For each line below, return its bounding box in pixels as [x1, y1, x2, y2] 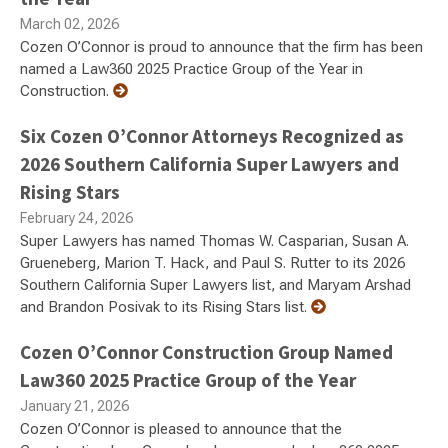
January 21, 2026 [20, 397, 129, 414]
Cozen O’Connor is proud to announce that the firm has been [20, 37, 423, 56]
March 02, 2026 [20, 15, 119, 32]
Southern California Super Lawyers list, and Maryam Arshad [20, 275, 411, 294]
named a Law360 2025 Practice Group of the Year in [20, 59, 363, 78]
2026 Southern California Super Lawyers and [20, 151, 399, 176]
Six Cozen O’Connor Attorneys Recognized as [20, 123, 404, 148]
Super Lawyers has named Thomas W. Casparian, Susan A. [20, 231, 409, 250]
